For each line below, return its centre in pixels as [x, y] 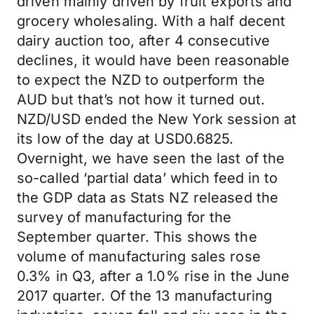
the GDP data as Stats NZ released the [148, 198]
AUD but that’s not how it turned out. [141, 100]
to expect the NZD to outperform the [141, 80]
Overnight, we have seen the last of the [151, 158]
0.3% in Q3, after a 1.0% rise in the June [153, 276]
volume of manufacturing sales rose [139, 257]
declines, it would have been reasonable [153, 60]
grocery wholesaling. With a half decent [151, 21]
